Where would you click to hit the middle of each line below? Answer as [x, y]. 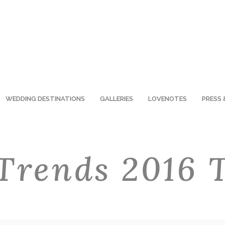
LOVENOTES [167, 98]
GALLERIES [117, 98]
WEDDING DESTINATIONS [45, 98]
